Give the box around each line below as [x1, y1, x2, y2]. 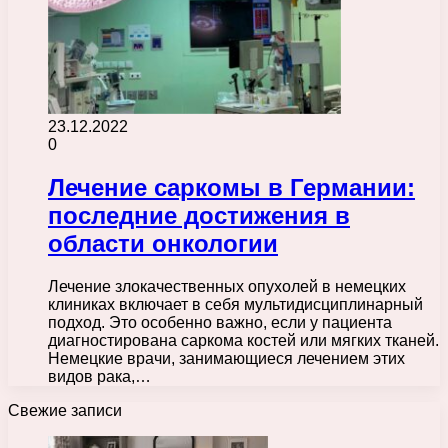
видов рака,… [48, 367, 151, 385]
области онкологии [48, 229, 278, 257]
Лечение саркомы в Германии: [48, 173, 415, 201]
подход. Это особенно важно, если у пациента [48, 313, 392, 331]
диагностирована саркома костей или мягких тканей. [48, 331, 439, 349]
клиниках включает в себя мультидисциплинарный [48, 295, 423, 313]
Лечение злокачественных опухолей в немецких [48, 277, 406, 295]
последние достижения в [48, 201, 350, 229]
